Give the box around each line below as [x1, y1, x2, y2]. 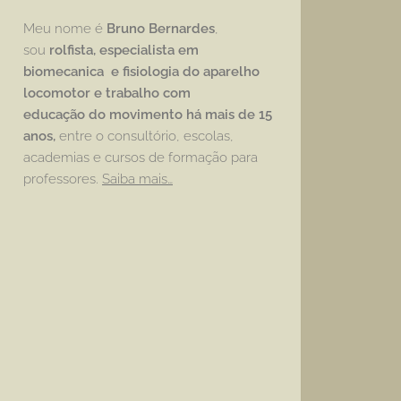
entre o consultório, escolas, [59, 128, 234, 144]
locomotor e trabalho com [23, 85, 191, 101]
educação [23, 107, 89, 123]
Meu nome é [23, 21, 107, 37]
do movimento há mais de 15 [89, 107, 272, 123]
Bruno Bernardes [107, 21, 215, 37]
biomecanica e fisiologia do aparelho [23, 64, 260, 80]
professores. [23, 171, 102, 187]
